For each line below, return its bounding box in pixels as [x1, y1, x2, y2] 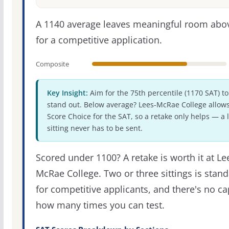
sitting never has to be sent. [47, 123, 143, 133]
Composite [35, 59, 69, 68]
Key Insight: [47, 87, 88, 98]
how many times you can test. [35, 198, 165, 211]
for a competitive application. [35, 34, 162, 47]
